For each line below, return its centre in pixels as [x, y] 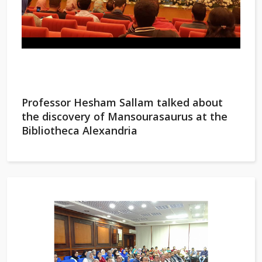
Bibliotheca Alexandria [80, 130]
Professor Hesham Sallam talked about [122, 102]
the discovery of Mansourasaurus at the [125, 116]
